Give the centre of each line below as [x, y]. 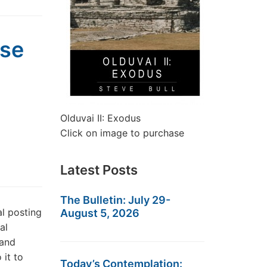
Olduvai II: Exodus [100, 118]
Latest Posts [99, 170]
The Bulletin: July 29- [115, 200]
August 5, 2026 [100, 213]
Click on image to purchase [122, 133]
